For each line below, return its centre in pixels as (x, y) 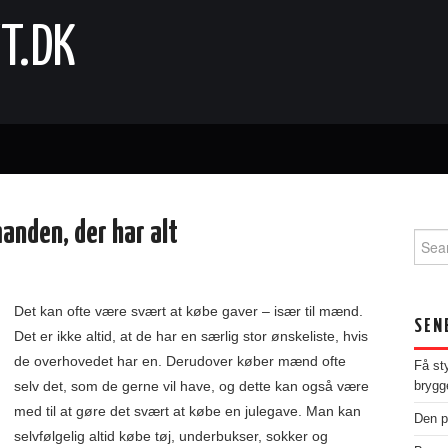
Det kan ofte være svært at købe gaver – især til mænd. (188, 311)
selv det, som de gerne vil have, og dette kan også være (191, 386)
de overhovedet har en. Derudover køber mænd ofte (180, 361)
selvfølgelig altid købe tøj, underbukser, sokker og (171, 436)
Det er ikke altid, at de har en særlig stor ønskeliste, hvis (191, 336)
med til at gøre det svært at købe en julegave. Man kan (187, 411)
